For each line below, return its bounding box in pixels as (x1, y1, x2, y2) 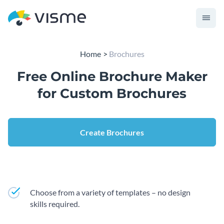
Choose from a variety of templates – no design (30, 187, 190, 197)
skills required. (30, 199, 79, 208)
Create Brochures (80, 127, 144, 137)
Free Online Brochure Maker (16, 68, 207, 84)
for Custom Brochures (37, 85, 186, 101)
